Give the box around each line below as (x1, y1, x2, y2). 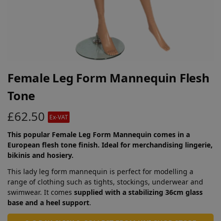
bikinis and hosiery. (7, 150, 74, 160)
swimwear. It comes (7, 187, 74, 197)
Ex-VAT (49, 112, 68, 121)
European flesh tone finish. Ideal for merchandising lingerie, (7, 140, 213, 149)
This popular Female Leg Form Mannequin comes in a (7, 129, 190, 139)
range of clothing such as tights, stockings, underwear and (7, 177, 203, 186)
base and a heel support (7, 197, 89, 207)
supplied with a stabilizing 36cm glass (74, 187, 203, 197)
